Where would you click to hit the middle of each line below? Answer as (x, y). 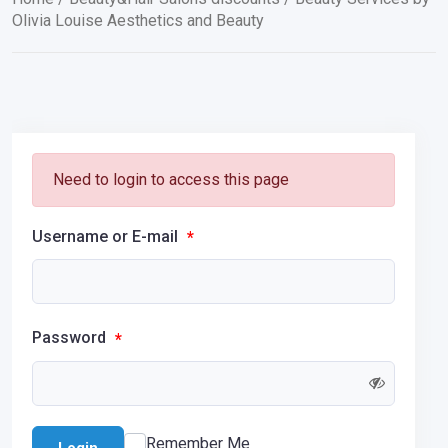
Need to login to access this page (171, 179)
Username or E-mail (107, 236)
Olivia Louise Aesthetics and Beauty (138, 20)
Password (71, 338)
